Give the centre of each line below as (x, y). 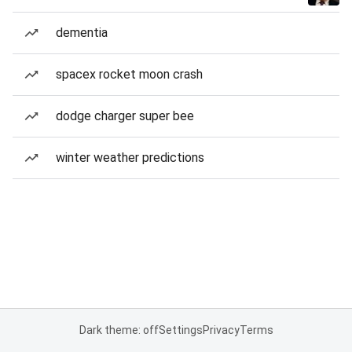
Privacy (221, 330)
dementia (82, 33)
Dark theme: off (119, 330)
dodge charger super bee (125, 116)
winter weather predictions (130, 158)
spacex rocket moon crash (129, 74)
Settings (180, 330)
